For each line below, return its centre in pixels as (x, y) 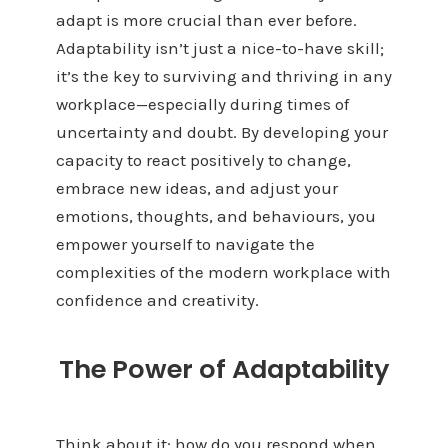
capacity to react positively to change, (203, 159)
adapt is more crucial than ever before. (206, 19)
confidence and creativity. (157, 299)
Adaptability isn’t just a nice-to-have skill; (219, 47)
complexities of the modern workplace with (223, 271)
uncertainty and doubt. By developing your (221, 131)
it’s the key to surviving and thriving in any (223, 75)
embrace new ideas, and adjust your (196, 187)
